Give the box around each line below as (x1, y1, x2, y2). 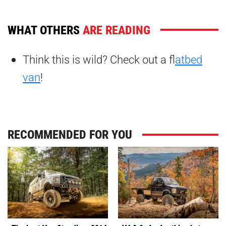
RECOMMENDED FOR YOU (8, 126, 132, 143)
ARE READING (83, 22, 150, 38)
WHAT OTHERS (8, 22, 83, 38)
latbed (175, 52, 202, 67)
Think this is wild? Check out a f (23, 52, 175, 67)
